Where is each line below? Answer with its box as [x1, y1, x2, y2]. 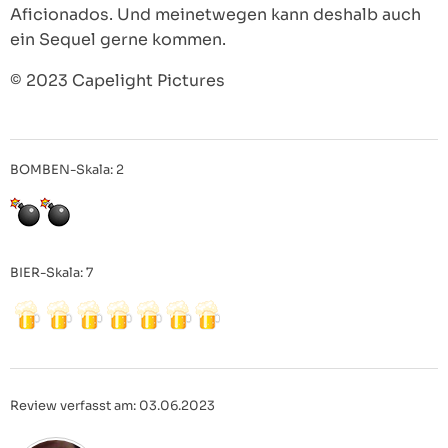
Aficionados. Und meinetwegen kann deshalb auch [10, 4, 421, 26]
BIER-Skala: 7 [10, 265, 93, 282]
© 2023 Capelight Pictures [10, 70, 225, 92]
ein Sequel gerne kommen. [10, 29, 226, 51]
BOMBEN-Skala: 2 [10, 162, 124, 179]
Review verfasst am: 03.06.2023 [10, 398, 215, 415]
